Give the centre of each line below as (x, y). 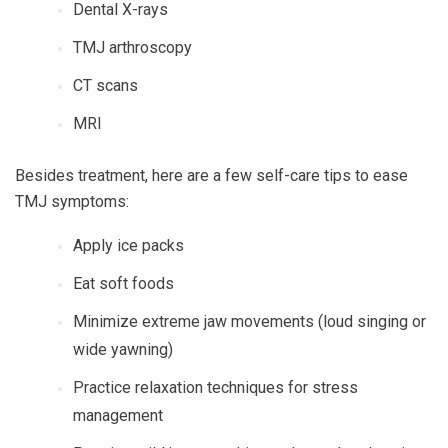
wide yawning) (123, 350)
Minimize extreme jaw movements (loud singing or (249, 322)
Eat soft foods (123, 284)
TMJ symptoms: (72, 202)
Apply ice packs (128, 246)
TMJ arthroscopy (132, 48)
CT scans (105, 86)
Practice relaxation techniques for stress (215, 388)
